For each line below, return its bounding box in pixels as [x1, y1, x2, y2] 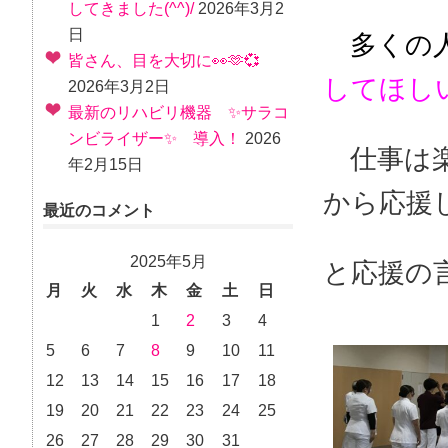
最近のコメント [43, 202, 155, 219]
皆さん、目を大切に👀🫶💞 [68, 52, 260, 69]
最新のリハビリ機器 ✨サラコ [68, 104, 289, 121]
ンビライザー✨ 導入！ [68, 130, 241, 147]
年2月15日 [68, 156, 143, 173]
